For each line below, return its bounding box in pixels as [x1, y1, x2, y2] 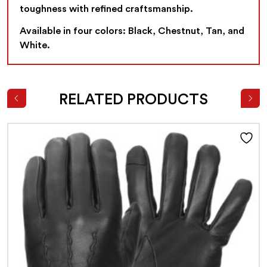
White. [20, 41, 51, 51]
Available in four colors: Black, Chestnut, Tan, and [20, 26, 245, 36]
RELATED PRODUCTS [59, 92, 208, 107]
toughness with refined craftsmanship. [20, 4, 194, 14]
